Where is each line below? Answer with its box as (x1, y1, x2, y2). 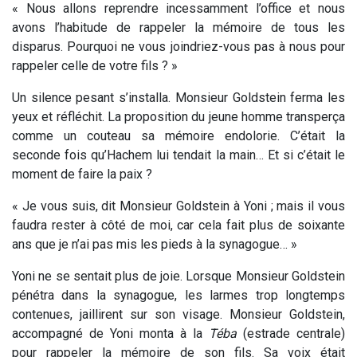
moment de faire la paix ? (12, 166, 152, 182)
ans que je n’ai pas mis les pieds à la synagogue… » (12, 236, 297, 252)
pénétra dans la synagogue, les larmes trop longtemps (12, 287, 345, 303)
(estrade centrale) (237, 325, 345, 341)
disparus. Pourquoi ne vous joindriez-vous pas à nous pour (12, 38, 345, 54)
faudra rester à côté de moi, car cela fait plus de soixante (12, 217, 345, 233)
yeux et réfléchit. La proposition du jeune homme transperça (12, 108, 345, 124)
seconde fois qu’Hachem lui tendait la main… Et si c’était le (12, 147, 345, 163)
